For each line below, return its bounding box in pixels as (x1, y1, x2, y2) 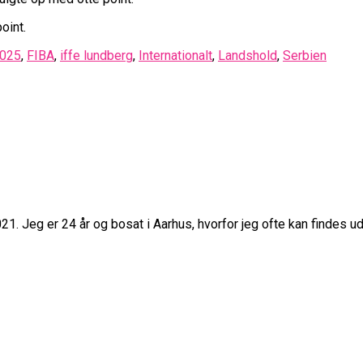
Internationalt (139, 47, 212, 63)
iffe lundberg (60, 47, 133, 63)
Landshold (218, 47, 277, 63)
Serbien (283, 47, 327, 63)
